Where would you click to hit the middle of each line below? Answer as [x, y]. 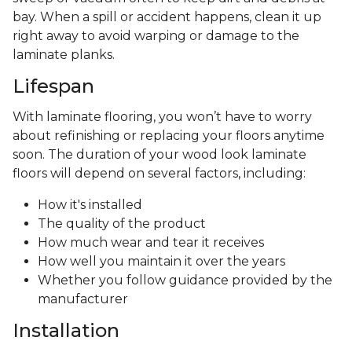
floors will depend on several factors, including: [161, 174]
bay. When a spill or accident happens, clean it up [167, 17]
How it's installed [90, 205]
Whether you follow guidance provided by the [185, 280]
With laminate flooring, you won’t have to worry [162, 117]
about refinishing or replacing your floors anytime [169, 136]
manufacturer [83, 299]
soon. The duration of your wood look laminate [159, 155]
